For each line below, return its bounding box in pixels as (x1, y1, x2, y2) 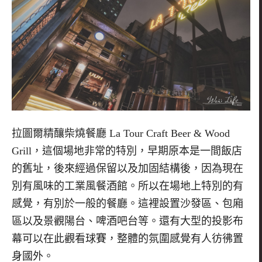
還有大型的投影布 (159, 215, 243, 227)
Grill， (12, 144, 42, 157)
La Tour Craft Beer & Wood (106, 127, 230, 139)
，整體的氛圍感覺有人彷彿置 (106, 232, 243, 244)
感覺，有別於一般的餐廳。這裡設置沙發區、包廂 (12, 197, 243, 209)
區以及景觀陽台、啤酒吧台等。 (12, 215, 159, 227)
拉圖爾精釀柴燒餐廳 (12, 127, 106, 139)
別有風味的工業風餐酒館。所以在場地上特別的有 (12, 180, 243, 192)
